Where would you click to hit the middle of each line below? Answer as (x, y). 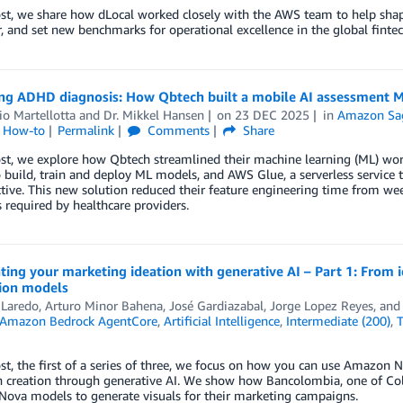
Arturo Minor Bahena (103, 306)
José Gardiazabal (216, 306)
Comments (177, 130)
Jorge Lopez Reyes (321, 306)
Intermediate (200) (338, 321)
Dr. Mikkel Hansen (153, 115)
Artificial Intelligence (221, 321)
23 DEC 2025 (273, 115)
